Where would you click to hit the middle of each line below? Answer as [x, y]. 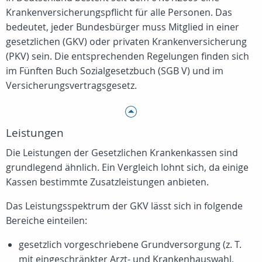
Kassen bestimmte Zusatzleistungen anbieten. [107, 182]
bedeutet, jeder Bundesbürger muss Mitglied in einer [123, 27]
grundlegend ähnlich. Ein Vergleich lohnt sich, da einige [127, 167]
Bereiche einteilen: [46, 220]
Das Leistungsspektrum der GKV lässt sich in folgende [124, 206]
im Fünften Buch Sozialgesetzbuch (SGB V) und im [115, 71]
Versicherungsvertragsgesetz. [71, 85]
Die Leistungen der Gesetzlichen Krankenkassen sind [122, 153]
